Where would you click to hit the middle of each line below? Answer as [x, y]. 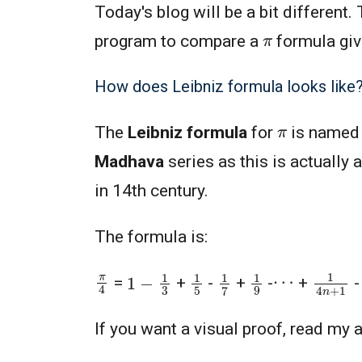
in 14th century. [152, 191]
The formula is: [151, 237]
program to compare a [179, 42]
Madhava [129, 162]
